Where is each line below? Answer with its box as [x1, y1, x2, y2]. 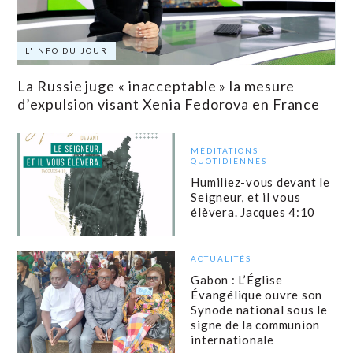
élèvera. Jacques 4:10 [191, 204, 318, 219]
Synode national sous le [191, 303, 328, 318]
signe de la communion [191, 318, 321, 333]
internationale [191, 333, 274, 347]
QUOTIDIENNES [191, 155, 268, 165]
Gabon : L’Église [191, 273, 283, 288]
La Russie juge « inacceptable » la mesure [17, 77, 295, 95]
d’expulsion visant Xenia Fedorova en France [17, 95, 321, 113]
